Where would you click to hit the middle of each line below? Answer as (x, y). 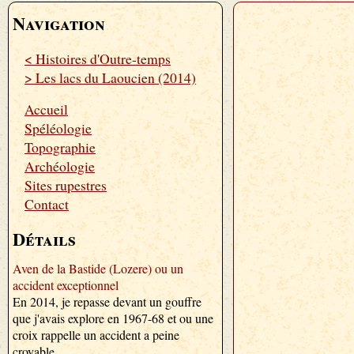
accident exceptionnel (66, 285)
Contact (47, 204)
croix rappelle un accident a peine (96, 335)
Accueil (46, 109)
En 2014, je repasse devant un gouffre (107, 301)
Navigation (59, 23)
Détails (44, 239)
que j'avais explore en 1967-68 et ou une (113, 318)
